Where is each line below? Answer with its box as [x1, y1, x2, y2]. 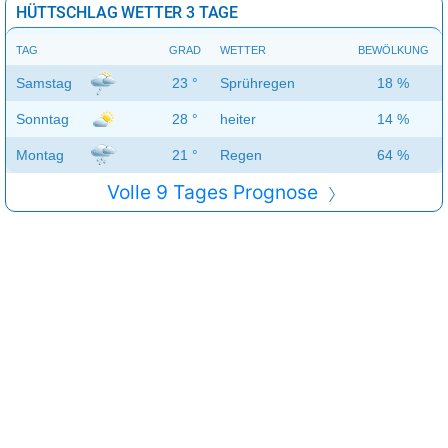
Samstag [16, 75, 72, 92]
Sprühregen [220, 75, 295, 92]
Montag [16, 147, 64, 164]
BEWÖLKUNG [357, 44, 429, 57]
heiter [220, 111, 256, 128]
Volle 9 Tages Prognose [107, 180, 323, 205]
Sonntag [16, 111, 69, 128]
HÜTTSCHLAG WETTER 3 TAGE [16, 3, 239, 23]
